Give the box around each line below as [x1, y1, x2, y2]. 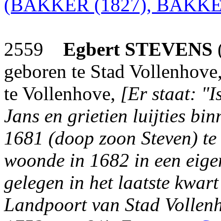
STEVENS [125, 38, 213, 60]
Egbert [63, 38, 120, 60]
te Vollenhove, [4, 83, 120, 104]
